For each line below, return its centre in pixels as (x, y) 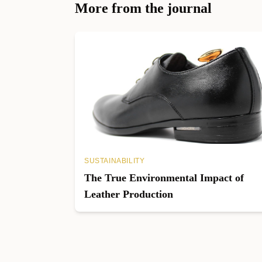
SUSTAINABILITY (115, 161)
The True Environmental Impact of (164, 178)
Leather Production (129, 194)
